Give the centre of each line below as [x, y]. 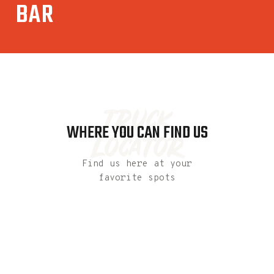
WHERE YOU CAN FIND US [137, 133]
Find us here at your [137, 164]
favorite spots [137, 178]
